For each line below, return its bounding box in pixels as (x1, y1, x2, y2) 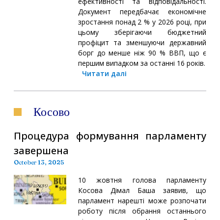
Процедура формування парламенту (14, 129, 206, 142)
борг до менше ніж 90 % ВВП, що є (78, 48, 206, 57)
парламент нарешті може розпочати (78, 195, 206, 205)
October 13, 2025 (14, 158, 64, 166)
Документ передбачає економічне (78, 6, 206, 16)
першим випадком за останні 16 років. (78, 58, 205, 68)
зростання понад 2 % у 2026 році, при (78, 17, 206, 27)
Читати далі (82, 68, 127, 78)
